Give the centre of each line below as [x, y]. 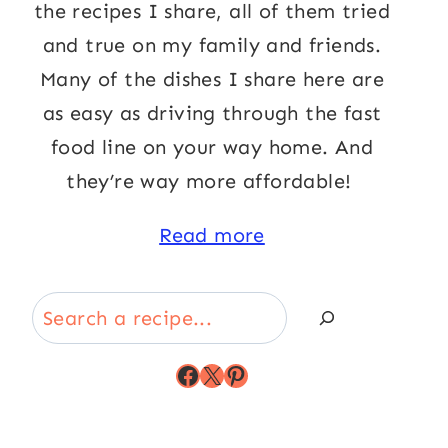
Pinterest [276, 374]
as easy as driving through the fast [212, 112]
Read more [212, 234]
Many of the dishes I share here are [212, 78]
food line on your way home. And [212, 146]
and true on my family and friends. [212, 44]
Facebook [233, 374]
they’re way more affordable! [212, 180]
